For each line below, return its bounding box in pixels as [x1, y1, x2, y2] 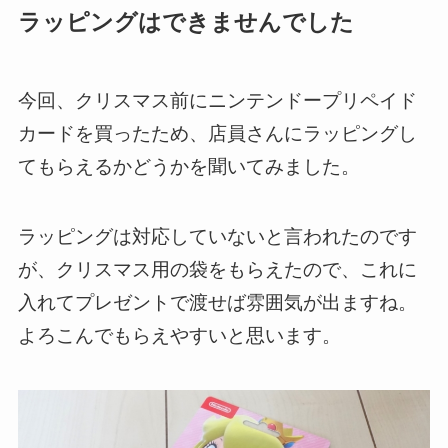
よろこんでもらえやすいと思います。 [17, 325, 341, 347]
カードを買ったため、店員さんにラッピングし [17, 122, 417, 144]
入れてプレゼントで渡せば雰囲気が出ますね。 [17, 292, 417, 314]
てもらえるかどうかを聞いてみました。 [17, 155, 360, 177]
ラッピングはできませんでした [17, 10, 354, 36]
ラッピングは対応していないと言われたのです [17, 226, 417, 248]
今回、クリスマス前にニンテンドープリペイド [17, 89, 417, 111]
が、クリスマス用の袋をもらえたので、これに [17, 259, 417, 281]
